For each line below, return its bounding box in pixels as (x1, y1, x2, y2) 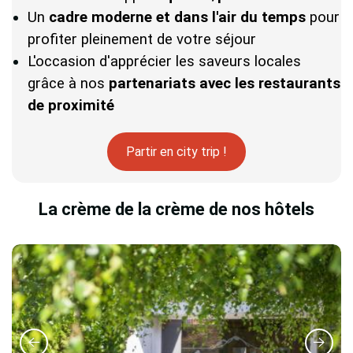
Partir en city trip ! (126, 143, 227, 159)
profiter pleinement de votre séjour (28, 30, 256, 48)
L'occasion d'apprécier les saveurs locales (28, 52, 301, 70)
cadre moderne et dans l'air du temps (49, 8, 306, 26)
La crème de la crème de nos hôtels (39, 199, 314, 219)
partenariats (109, 74, 195, 92)
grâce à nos (28, 74, 109, 92)
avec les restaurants (199, 74, 340, 92)
